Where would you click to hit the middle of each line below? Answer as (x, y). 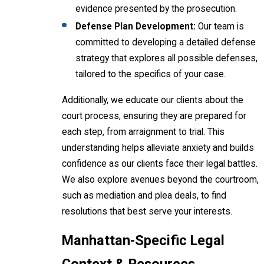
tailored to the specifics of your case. (151, 74)
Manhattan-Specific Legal (143, 241)
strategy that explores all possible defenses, (167, 58)
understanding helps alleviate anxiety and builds (158, 148)
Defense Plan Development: (136, 26)
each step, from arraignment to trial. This (143, 132)
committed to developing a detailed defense (166, 42)
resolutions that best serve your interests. (147, 211)
